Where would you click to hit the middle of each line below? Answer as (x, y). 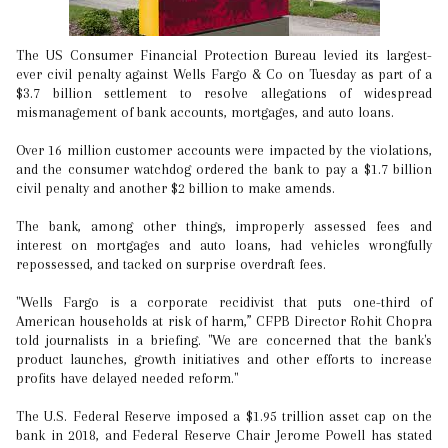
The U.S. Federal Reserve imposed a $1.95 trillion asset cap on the (224, 416)
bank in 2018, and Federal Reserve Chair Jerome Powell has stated (224, 435)
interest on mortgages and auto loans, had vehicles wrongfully (224, 245)
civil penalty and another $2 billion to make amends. (175, 188)
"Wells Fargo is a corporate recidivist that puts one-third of (224, 302)
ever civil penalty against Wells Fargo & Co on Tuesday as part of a (224, 74)
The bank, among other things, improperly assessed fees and (224, 226)
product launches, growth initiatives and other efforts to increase (224, 359)
